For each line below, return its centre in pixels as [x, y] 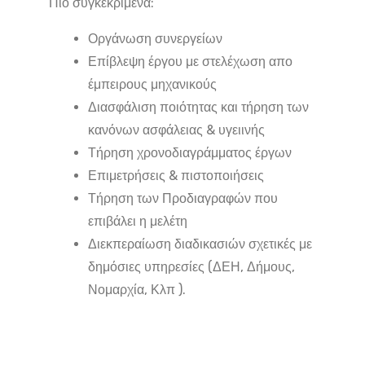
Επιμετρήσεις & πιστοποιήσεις [176, 176]
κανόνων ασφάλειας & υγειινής [176, 130]
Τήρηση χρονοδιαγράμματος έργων [190, 153]
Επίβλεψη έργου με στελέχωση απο [190, 62]
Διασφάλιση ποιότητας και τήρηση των [198, 108]
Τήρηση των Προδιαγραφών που [183, 199]
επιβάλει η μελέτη [138, 222]
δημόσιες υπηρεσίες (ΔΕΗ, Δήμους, [191, 267]
